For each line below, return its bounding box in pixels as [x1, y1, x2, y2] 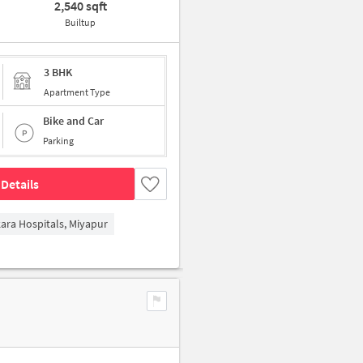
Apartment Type [44, 85, 110, 98]
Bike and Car [43, 113, 104, 128]
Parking [43, 135, 74, 147]
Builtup [65, 16, 96, 28]
